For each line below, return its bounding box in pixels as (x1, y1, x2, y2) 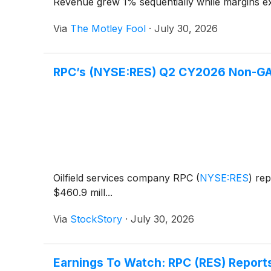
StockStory (70, 212, 122, 225)
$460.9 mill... (53, 186, 113, 198)
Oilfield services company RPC (53, 171, 196, 184)
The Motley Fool (70, 22, 146, 34)
